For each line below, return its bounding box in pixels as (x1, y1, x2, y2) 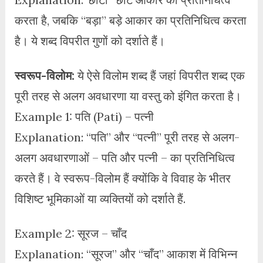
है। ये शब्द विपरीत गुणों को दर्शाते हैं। (14, 33, 165, 48)
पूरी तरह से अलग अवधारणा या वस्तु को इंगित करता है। (14, 88, 241, 103)
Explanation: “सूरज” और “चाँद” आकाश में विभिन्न (14, 246, 237, 261)
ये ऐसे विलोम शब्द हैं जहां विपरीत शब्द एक (74, 68, 245, 83)
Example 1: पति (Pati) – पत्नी (14, 109, 154, 124)
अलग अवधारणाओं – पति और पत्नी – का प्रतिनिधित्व (14, 150, 235, 165)
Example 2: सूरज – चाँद (14, 225, 127, 241)
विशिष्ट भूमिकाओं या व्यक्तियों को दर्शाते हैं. (14, 191, 186, 206)
